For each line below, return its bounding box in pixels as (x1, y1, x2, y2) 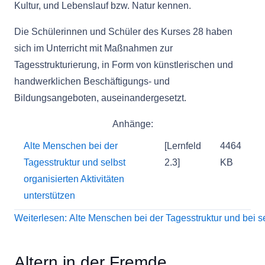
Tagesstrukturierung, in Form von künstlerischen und (14, 60, 233, 70)
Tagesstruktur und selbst (24, 157, 125, 167)
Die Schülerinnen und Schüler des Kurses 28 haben (14, 27, 232, 37)
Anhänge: (112, 119, 153, 129)
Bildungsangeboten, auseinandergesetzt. (14, 93, 186, 103)
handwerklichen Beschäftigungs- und (14, 76, 172, 86)
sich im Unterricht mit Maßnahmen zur (14, 43, 173, 53)
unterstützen (24, 190, 75, 201)
